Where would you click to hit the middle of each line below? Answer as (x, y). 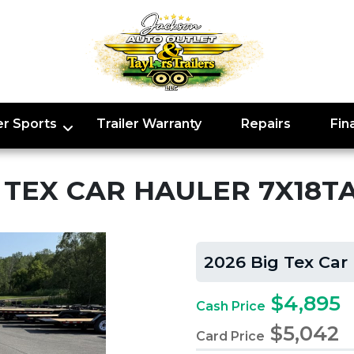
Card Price (230, 336)
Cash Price (231, 306)
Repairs (265, 124)
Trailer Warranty (149, 124)
